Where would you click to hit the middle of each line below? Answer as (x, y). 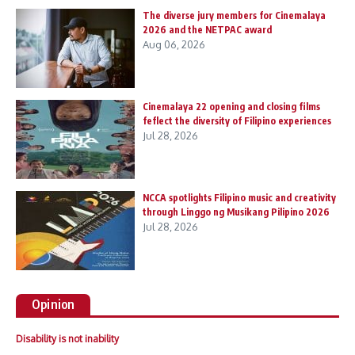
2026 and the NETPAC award (207, 29)
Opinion (53, 304)
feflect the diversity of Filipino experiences (237, 120)
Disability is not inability (67, 338)
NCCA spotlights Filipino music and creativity (239, 197)
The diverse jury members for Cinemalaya (234, 15)
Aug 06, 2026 (174, 44)
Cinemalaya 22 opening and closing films (231, 106)
